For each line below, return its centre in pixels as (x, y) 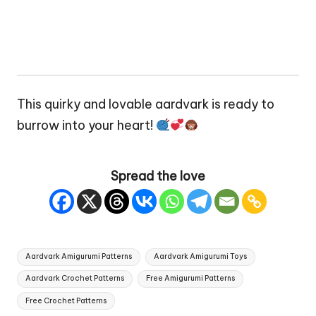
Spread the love (158, 176)
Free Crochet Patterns (66, 300)
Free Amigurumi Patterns (190, 279)
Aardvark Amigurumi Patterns (79, 257)
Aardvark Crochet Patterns (75, 279)
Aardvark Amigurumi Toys (200, 257)
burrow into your (67, 125)
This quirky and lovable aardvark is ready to (146, 104)
